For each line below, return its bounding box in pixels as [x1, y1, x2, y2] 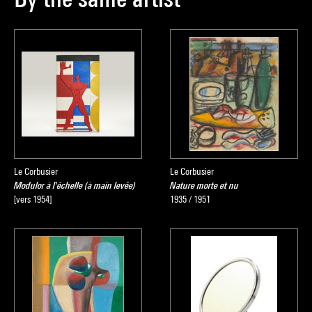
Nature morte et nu [170, 180, 239, 191]
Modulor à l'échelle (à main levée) [14, 180, 136, 191]
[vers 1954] [14, 194, 52, 205]
